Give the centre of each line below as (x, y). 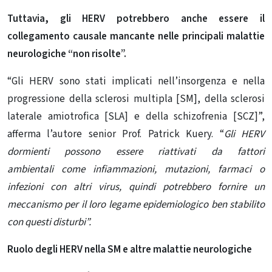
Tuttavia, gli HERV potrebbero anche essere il (136, 19)
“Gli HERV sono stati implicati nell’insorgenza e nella (136, 82)
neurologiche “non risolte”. (67, 54)
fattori (251, 152)
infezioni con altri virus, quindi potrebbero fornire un (136, 187)
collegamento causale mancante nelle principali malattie (136, 37)
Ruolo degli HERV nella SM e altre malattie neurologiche (130, 250)
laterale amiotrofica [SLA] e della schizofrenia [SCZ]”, (136, 117)
